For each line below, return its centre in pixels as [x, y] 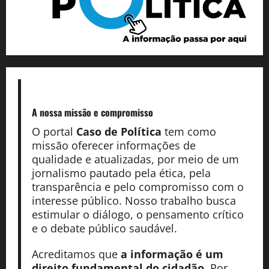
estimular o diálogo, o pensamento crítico [138, 214]
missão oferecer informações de [113, 145]
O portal [54, 131]
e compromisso [123, 112]
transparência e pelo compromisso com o [138, 186]
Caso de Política [119, 131]
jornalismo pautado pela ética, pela [121, 173]
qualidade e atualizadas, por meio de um [135, 159]
